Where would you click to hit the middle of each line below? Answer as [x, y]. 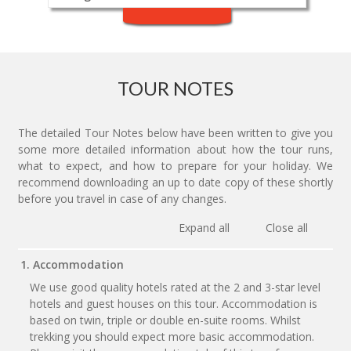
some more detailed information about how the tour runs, [175, 150]
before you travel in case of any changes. [122, 199]
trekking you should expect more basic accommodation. [172, 337]
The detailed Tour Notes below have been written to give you [175, 133]
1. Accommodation [72, 264]
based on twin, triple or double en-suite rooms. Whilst [165, 320]
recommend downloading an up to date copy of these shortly [175, 183]
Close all [286, 228]
